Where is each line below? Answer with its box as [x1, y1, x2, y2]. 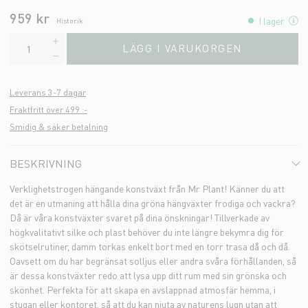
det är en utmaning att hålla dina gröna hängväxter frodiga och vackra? [10, 196, 296, 209]
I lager [258, 14, 285, 27]
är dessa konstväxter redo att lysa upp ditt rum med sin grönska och [10, 268, 287, 281]
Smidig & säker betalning [10, 120, 108, 132]
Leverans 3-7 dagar [10, 86, 86, 98]
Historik [56, 15, 83, 25]
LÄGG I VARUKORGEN [122, 41, 243, 56]
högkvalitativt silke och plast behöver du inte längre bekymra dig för [10, 225, 284, 238]
